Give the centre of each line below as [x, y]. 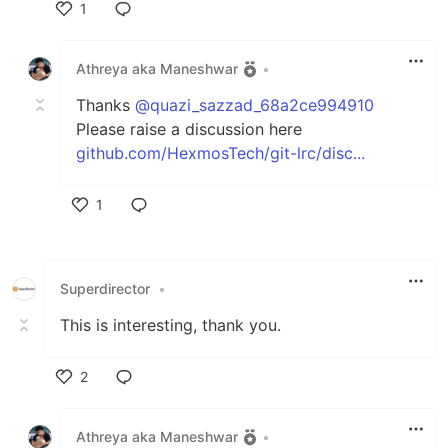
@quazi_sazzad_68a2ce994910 [254, 104]
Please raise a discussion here [189, 128]
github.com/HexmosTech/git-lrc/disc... [220, 152]
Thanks [105, 104]
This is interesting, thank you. [170, 324]
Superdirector [105, 289]
